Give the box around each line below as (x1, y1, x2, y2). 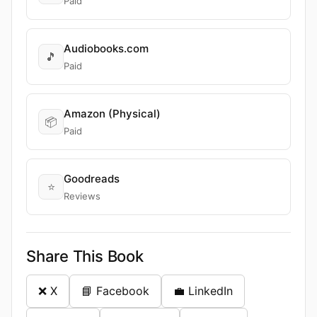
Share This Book (26, 247, 144, 265)
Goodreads (64, 172, 120, 185)
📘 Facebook (81, 284, 149, 298)
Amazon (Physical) (64, 107, 161, 120)
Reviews (64, 190, 100, 202)
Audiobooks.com (64, 42, 149, 55)
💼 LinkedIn (173, 284, 233, 298)
